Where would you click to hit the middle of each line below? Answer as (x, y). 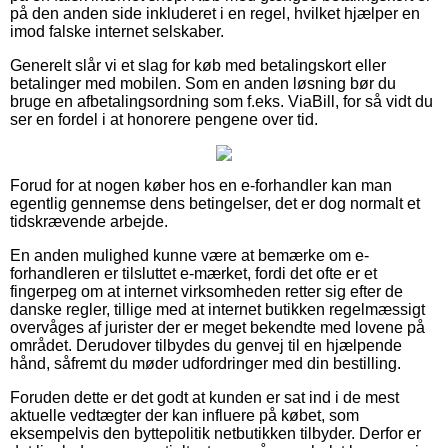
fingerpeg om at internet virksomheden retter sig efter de (206, 291)
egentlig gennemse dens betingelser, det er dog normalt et (215, 203)
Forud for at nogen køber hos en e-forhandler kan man (201, 185)
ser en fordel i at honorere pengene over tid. (164, 119)
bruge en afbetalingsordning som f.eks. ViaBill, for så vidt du (221, 101)
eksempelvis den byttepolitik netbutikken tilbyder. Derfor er (215, 433)
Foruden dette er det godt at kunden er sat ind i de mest (204, 397)
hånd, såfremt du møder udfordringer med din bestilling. (205, 363)
